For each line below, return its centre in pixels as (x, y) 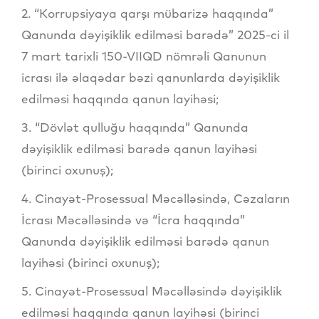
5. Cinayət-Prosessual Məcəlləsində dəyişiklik (152, 291)
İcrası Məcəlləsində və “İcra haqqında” (133, 219)
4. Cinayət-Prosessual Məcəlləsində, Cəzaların (156, 198)
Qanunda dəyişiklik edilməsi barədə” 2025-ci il (155, 34)
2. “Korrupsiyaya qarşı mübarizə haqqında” (147, 13)
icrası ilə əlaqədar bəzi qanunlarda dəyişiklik (151, 77)
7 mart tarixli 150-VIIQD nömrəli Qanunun (144, 56)
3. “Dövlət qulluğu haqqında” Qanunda (135, 127)
